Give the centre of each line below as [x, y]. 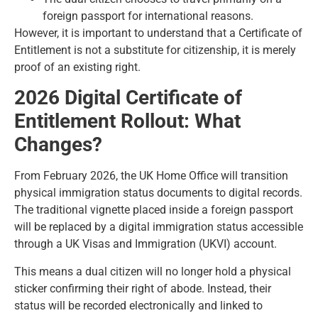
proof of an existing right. [77, 67]
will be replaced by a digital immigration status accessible [159, 227]
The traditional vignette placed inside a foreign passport [154, 210]
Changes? [58, 145]
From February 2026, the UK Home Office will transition [151, 176]
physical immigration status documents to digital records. [158, 193]
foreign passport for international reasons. [148, 16]
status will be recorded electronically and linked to [138, 305]
